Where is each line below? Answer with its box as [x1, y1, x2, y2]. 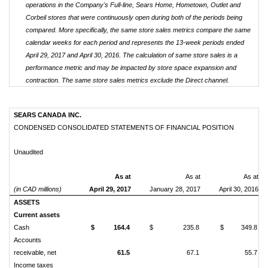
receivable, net [14, 249, 56, 256]
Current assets [14, 211, 60, 218]
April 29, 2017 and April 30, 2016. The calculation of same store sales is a [26, 51, 237, 59]
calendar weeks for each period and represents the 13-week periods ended [26, 39, 244, 46]
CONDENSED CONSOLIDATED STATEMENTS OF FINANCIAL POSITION [14, 124, 234, 131]
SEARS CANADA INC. [14, 111, 81, 118]
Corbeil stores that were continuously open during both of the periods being [26, 14, 242, 21]
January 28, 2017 [150, 185, 200, 193]
